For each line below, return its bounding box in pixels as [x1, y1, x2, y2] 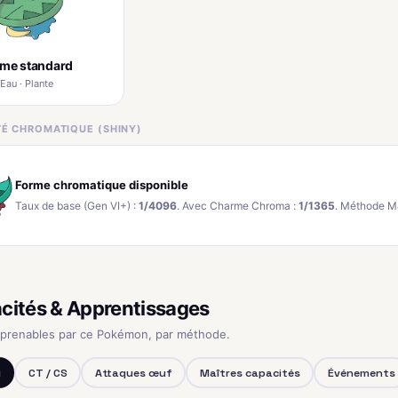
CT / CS [28, 365, 68, 380]
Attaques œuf [94, 365, 172, 380]
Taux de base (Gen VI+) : [15, 199, 139, 212]
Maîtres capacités [199, 365, 300, 380]
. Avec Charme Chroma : [177, 199, 298, 212]
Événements [327, 365, 395, 380]
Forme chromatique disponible [15, 178, 188, 192]
